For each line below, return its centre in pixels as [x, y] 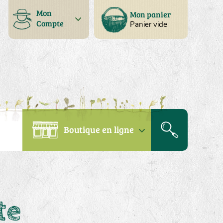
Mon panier [150, 14]
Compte [50, 23]
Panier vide [148, 24]
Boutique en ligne [99, 129]
